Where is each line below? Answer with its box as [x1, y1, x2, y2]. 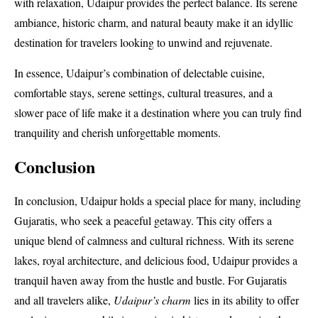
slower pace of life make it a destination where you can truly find [14, 104, 302, 120]
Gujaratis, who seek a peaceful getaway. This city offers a [14, 212, 272, 228]
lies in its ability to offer [191, 292, 299, 307]
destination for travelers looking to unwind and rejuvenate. [14, 35, 273, 50]
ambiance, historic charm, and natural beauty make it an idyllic [14, 15, 293, 31]
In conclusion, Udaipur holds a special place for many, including [14, 192, 301, 208]
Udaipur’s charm [114, 292, 191, 307]
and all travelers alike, [14, 292, 114, 307]
